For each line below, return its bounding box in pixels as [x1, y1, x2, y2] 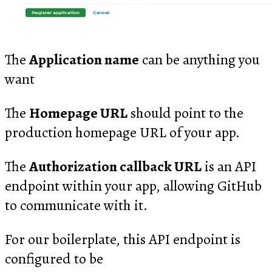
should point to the [127, 103, 243, 123]
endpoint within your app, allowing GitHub [5, 175, 262, 195]
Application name [29, 49, 139, 69]
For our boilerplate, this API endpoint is [5, 229, 240, 249]
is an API [202, 156, 256, 176]
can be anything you [139, 49, 260, 69]
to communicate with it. [5, 195, 148, 215]
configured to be [5, 248, 103, 268]
